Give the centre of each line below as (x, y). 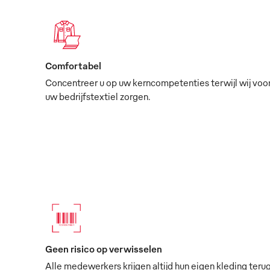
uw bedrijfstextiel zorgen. (98, 96)
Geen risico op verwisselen (104, 249)
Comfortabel (73, 65)
